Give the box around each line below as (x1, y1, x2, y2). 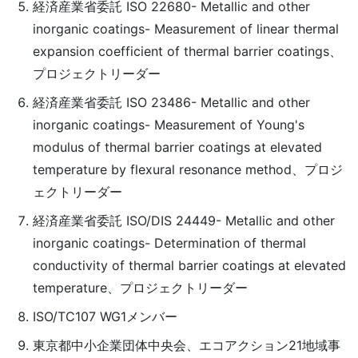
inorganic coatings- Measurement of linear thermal (32, 21, 339, 37)
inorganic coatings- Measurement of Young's (32, 117, 304, 133)
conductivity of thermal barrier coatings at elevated (32, 257, 346, 273)
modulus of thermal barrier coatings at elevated (32, 139, 322, 155)
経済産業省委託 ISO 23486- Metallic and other (32, 94, 310, 110)
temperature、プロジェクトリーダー (32, 280, 248, 296)
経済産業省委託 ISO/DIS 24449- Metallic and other (32, 213, 335, 229)
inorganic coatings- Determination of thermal (32, 235, 306, 251)
